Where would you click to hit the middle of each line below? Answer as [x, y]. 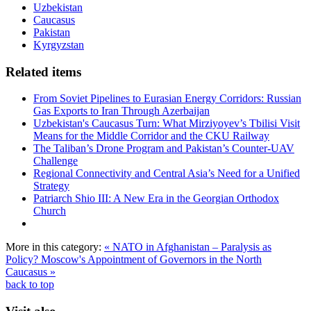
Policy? [23, 260]
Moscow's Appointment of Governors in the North [151, 260]
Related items [43, 72]
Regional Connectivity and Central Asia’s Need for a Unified [167, 174]
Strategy [51, 186]
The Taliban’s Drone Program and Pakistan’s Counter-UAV [164, 149]
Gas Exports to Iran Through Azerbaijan [121, 111]
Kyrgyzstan [59, 44]
